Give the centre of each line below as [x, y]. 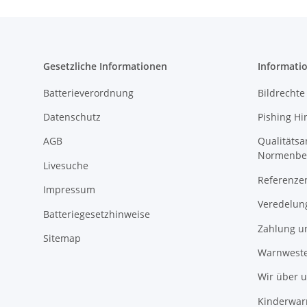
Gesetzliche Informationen [105, 69]
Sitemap [62, 240]
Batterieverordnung [88, 95]
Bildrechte [281, 95]
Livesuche [66, 167]
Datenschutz [72, 119]
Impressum [69, 191]
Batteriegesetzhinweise [97, 216]
